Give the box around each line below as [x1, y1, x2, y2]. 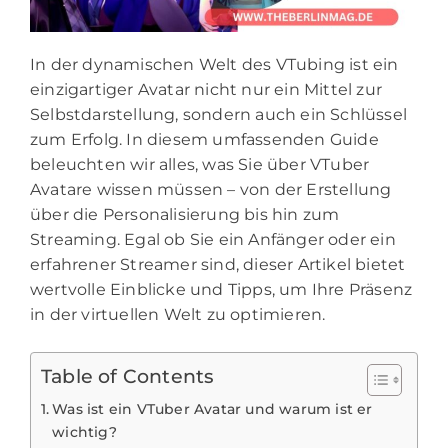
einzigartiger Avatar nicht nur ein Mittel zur [30, 79, 383, 99]
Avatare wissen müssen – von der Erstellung [30, 179, 392, 199]
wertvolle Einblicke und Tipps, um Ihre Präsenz [30, 279, 413, 299]
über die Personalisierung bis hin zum [30, 204, 340, 224]
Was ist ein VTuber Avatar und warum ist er [52, 399, 373, 418]
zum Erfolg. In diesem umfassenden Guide [30, 129, 379, 149]
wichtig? [52, 422, 117, 441]
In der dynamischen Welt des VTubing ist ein [30, 54, 399, 74]
